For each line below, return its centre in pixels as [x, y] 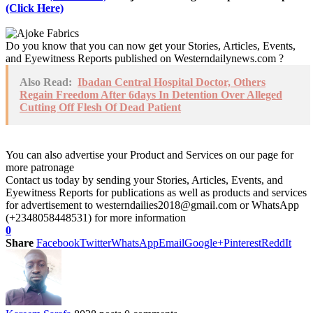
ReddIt [276, 242]
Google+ [204, 242]
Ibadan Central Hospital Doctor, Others [172, 82]
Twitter [95, 242]
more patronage [40, 167]
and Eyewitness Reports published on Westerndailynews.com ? [145, 58]
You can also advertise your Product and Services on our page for [150, 154]
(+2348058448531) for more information [96, 217]
